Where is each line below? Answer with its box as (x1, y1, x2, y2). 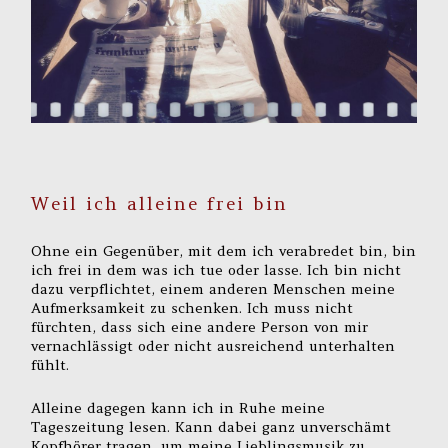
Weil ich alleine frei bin (31, 191, 289, 215)
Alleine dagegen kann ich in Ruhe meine (31, 398, 326, 417)
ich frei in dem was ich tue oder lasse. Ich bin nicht (31, 261, 402, 280)
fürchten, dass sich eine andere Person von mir (31, 318, 369, 337)
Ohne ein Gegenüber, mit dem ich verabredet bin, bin (31, 242, 417, 261)
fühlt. (31, 356, 70, 375)
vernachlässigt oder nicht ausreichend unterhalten (31, 337, 396, 356)
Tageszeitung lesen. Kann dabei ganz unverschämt (31, 417, 392, 436)
